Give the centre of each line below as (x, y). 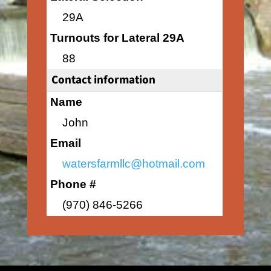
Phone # (73, 184)
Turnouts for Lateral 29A (117, 38)
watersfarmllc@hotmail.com (133, 164)
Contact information (103, 80)
